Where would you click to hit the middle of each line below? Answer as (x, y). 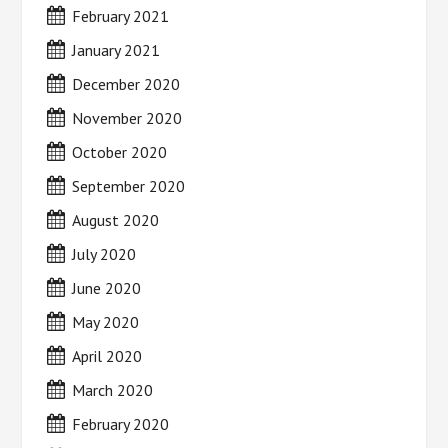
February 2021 (121, 16)
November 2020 (127, 118)
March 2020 (113, 390)
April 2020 (107, 356)
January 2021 (116, 50)
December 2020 (126, 84)
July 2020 (104, 254)
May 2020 (106, 322)
